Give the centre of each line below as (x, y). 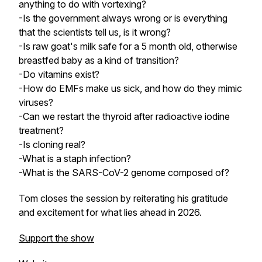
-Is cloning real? (52, 144)
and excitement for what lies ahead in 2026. (110, 212)
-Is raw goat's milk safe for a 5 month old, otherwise (128, 46)
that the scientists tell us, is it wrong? (95, 32)
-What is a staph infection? (75, 158)
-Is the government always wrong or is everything (123, 18)
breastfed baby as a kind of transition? (99, 60)
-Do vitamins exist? (59, 74)
